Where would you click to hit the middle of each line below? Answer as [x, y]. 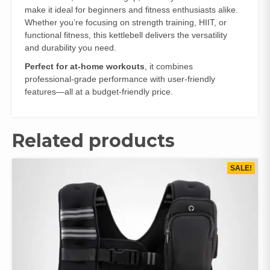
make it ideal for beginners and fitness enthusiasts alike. [131, 10]
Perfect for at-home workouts [85, 66]
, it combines [169, 66]
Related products [93, 141]
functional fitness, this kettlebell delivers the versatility [126, 35]
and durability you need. [71, 48]
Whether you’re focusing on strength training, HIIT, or [126, 22]
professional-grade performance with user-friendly [120, 79]
